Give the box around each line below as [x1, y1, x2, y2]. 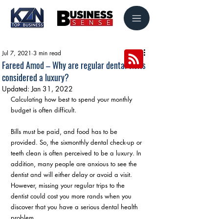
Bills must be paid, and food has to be [11, 127, 119, 136]
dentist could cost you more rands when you [11, 192, 133, 200]
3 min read [33, 49, 61, 57]
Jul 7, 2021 [2, 49, 31, 57]
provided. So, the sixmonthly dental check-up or [11, 138, 144, 147]
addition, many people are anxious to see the [11, 159, 139, 168]
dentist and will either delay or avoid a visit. [11, 170, 134, 179]
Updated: [2, 84, 31, 93]
